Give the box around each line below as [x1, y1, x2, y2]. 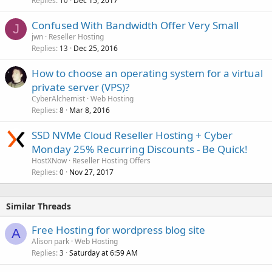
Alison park [32, 236, 69, 246]
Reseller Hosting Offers [72, 155, 151, 166]
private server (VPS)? [32, 80, 129, 94]
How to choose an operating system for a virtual [32, 66, 263, 80]
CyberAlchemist [32, 93, 85, 104]
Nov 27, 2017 [69, 167, 114, 177]
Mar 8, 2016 [69, 105, 110, 115]
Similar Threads [6, 200, 71, 212]
